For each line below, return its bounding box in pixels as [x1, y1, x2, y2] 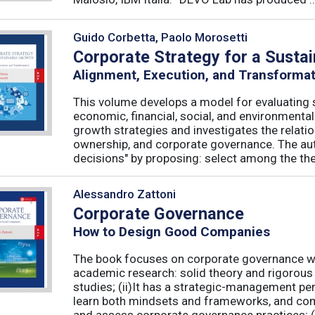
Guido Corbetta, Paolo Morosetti [73, 30, 247, 44]
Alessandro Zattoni [73, 186, 176, 201]
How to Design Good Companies [73, 224, 270, 240]
